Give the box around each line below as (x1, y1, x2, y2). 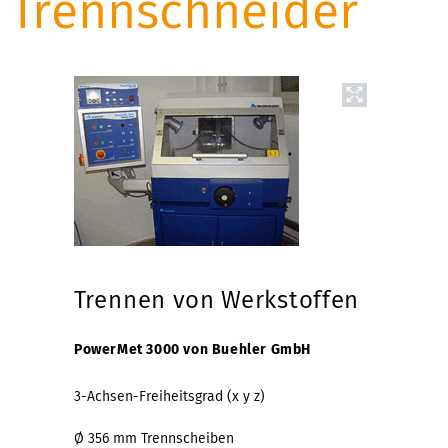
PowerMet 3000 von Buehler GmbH (74, 340, 311, 358)
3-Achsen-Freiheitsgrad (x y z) (74, 387, 265, 405)
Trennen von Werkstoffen (74, 285, 360, 314)
